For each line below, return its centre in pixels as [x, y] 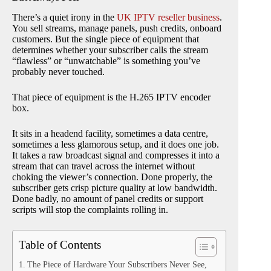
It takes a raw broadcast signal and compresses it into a [116, 155]
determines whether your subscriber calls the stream [110, 50]
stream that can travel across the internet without [103, 166]
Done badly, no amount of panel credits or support [108, 199]
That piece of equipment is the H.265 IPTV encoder [111, 97]
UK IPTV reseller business [168, 18]
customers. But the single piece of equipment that [106, 39]
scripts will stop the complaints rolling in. [90, 210]
